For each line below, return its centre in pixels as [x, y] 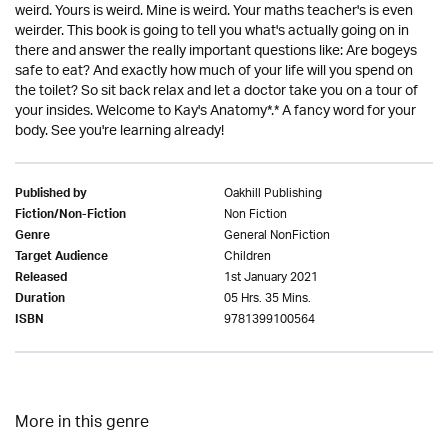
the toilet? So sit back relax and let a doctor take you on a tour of [216, 91]
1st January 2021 [271, 277]
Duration [40, 300]
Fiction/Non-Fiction [70, 216]
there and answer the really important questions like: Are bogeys [216, 51]
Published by [51, 195]
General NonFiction [277, 235]
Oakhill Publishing [273, 193]
